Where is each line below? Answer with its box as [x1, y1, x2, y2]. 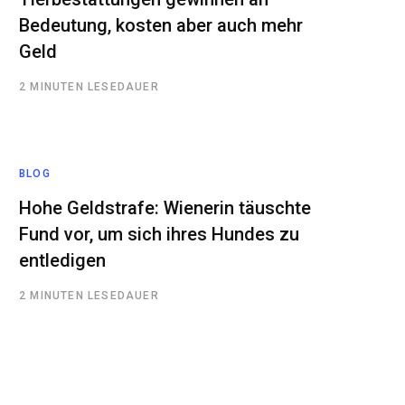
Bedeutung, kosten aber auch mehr [19, 14, 303, 36]
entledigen [19, 249, 106, 271]
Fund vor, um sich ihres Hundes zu [19, 222, 299, 245]
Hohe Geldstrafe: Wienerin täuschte [19, 196, 311, 219]
